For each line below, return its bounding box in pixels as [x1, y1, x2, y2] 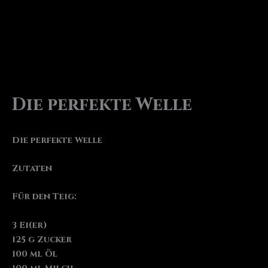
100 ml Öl [12, 248, 57, 260]
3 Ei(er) [12, 219, 47, 231]
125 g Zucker [12, 233, 72, 245]
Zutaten [12, 162, 52, 174]
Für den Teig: [12, 191, 77, 203]
